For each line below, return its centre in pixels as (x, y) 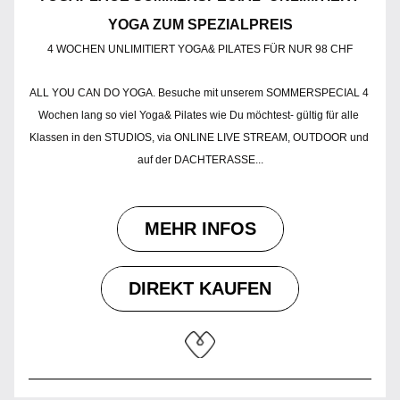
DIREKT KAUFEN (200, 288)
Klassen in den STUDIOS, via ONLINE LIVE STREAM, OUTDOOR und (199, 137)
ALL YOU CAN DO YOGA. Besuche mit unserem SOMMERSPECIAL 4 (199, 93)
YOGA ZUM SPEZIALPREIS (200, 25)
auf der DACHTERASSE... (200, 160)
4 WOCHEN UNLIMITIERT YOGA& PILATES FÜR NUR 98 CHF (200, 49)
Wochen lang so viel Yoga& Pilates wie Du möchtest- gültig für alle (199, 115)
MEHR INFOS (200, 229)
